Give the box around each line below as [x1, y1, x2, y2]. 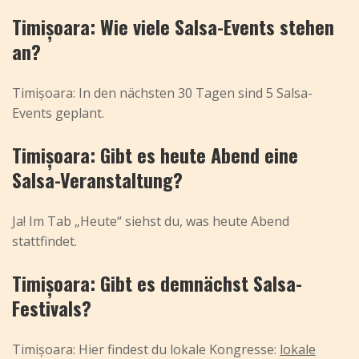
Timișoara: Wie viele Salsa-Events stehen [12, 12, 334, 42]
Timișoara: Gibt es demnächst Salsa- [12, 268, 302, 298]
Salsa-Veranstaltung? [12, 165, 183, 195]
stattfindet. [12, 232, 77, 251]
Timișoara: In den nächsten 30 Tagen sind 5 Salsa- [12, 84, 313, 103]
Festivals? [12, 293, 91, 323]
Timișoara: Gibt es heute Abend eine [12, 140, 298, 170]
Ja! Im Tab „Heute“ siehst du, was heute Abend [12, 212, 289, 231]
